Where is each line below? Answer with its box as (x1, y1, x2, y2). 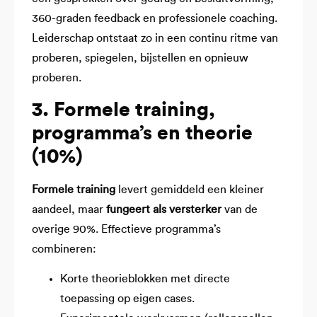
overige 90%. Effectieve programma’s (32, 223, 221, 235)
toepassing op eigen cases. (60, 293, 195, 305)
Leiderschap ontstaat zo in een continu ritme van (32, 33, 278, 45)
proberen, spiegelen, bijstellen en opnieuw (32, 52, 248, 64)
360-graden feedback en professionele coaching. (32, 13, 277, 25)
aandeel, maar (32, 203, 106, 215)
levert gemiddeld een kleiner (115, 183, 264, 195)
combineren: (32, 243, 96, 255)
